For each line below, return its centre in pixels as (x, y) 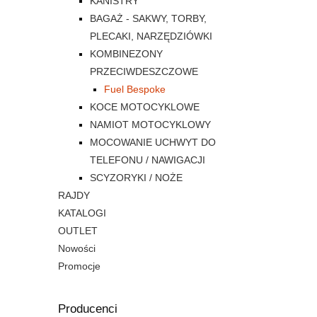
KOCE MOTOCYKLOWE (145, 107)
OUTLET (78, 231)
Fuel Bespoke (135, 90)
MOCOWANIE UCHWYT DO (153, 143)
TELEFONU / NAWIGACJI (148, 160)
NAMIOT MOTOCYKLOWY (150, 125)
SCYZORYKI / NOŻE (136, 178)
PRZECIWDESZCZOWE (144, 72)
